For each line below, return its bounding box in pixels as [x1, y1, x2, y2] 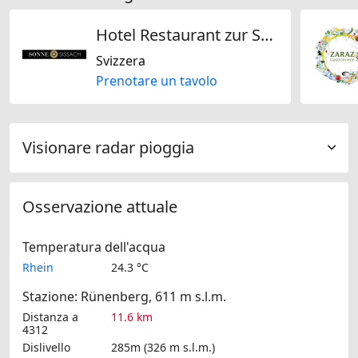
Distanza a [22, 309, 78, 325]
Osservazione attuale [22, 196, 177, 218]
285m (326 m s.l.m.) [111, 340, 215, 356]
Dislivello [22, 340, 70, 356]
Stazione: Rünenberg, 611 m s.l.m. [22, 288, 226, 306]
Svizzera [96, 52, 145, 70]
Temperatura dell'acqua [22, 238, 165, 257]
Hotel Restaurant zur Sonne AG [261, 24, 273, 46]
